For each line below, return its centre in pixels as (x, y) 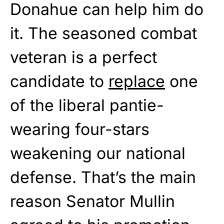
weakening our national (98, 153)
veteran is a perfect (83, 57)
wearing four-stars (80, 129)
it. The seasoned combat (103, 33)
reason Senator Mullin (92, 201)
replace (137, 81)
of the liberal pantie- (87, 105)
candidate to (59, 81)
